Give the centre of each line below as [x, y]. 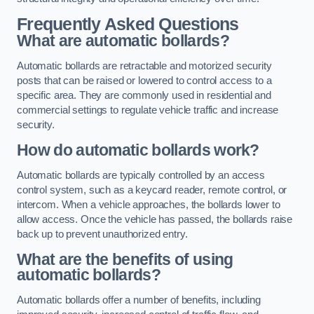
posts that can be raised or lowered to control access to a [144, 80]
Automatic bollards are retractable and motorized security [144, 66]
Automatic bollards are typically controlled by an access [141, 175]
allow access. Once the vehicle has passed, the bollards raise [155, 219]
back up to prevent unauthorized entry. [102, 234]
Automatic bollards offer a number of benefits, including [139, 300]
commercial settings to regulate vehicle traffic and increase [148, 110]
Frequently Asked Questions [128, 25]
